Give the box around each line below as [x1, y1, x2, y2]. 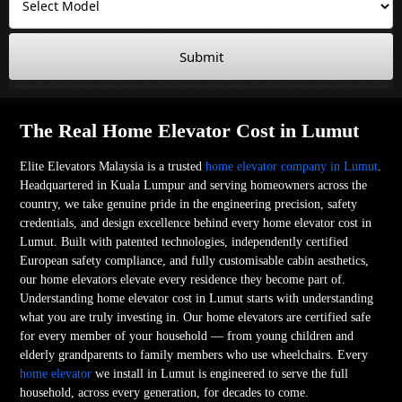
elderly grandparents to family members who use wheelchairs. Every [20, 347, 369, 362]
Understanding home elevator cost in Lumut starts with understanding [20, 291, 374, 305]
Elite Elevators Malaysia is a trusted [20, 159, 206, 173]
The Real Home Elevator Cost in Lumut [20, 118, 360, 142]
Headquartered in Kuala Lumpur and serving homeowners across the [20, 178, 368, 192]
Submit [179, 47, 223, 66]
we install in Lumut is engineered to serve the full [92, 366, 349, 380]
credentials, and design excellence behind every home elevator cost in [20, 215, 372, 230]
